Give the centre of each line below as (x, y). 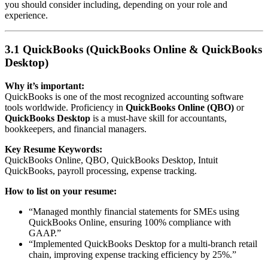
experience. (26, 16)
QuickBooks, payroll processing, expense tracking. (101, 170)
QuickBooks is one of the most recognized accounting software (124, 96)
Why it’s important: (45, 86)
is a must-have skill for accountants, (159, 118)
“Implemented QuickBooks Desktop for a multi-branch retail (143, 243)
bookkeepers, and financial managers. (76, 129)
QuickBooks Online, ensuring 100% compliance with (130, 222)
